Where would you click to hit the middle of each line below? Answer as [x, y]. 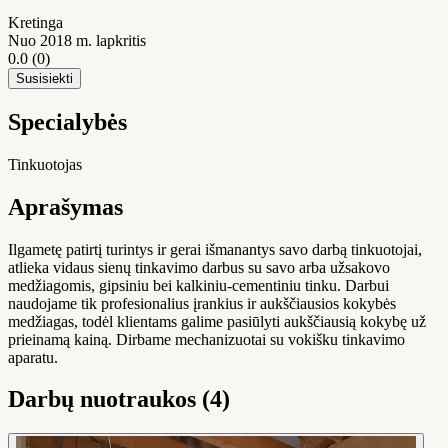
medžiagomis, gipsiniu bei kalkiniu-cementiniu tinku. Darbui [198, 285]
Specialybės [67, 121]
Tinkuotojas [45, 164]
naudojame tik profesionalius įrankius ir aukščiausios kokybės [202, 303]
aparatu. [33, 357]
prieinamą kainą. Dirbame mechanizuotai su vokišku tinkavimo [206, 339]
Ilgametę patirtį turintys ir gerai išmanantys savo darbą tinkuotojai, [215, 249]
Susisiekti [44, 78]
